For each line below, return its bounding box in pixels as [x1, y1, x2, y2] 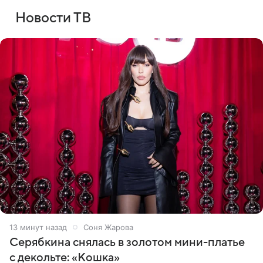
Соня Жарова [83, 222, 133, 232]
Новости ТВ [15, 11, 91, 26]
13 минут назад [9, 222, 67, 232]
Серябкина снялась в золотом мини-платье [9, 235, 245, 249]
